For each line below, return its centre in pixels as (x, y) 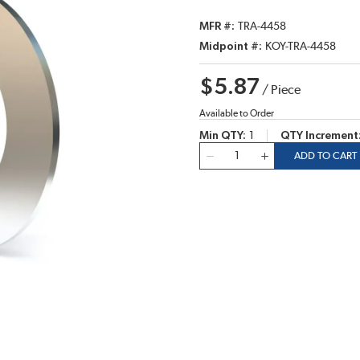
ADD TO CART (325, 155)
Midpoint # (229, 47)
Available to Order (237, 113)
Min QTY (221, 136)
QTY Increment (319, 136)
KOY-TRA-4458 (301, 47)
